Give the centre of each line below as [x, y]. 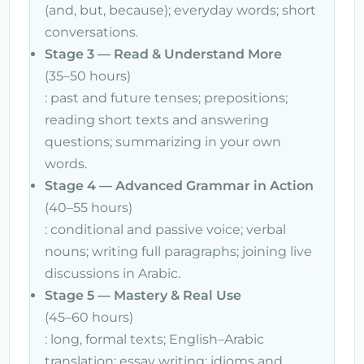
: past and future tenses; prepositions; [166, 97]
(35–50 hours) [88, 76]
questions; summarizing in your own [163, 141]
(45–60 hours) [89, 317]
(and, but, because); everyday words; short [180, 10]
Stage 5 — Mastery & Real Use [143, 295]
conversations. [91, 32]
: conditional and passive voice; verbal [165, 229]
